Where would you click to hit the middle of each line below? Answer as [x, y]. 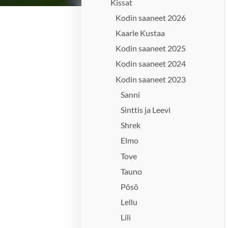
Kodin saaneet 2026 [151, 17]
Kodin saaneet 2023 [151, 79]
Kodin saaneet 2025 [151, 48]
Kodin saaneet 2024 [151, 64]
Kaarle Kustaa [140, 33]
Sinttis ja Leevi [146, 109]
